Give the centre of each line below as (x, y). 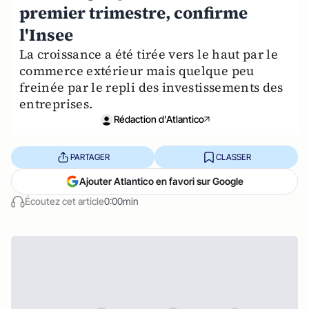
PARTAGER (90, 157)
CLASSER (233, 157)
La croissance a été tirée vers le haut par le (149, 54)
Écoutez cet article (64, 201)
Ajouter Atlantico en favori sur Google (161, 181)
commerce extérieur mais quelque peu (137, 71)
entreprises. (56, 104)
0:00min (121, 201)
